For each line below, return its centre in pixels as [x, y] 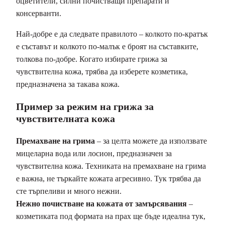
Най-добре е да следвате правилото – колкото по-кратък [112, 34]
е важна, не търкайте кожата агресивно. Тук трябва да [108, 179]
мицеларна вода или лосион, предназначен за [94, 154]
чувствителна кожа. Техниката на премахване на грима [111, 166]
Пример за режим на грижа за [85, 107]
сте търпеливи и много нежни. [69, 191]
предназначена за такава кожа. [68, 84]
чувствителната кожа [66, 119]
